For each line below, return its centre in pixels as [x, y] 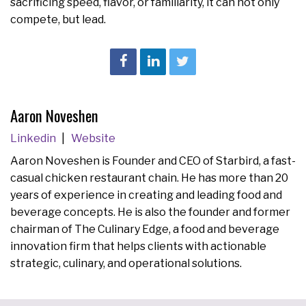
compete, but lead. [58, 20]
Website [93, 139]
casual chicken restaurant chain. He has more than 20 [149, 178]
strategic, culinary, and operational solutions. [126, 263]
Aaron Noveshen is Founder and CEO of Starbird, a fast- [153, 161]
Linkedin [34, 139]
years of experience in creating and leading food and [146, 195]
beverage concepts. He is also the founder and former [150, 212]
